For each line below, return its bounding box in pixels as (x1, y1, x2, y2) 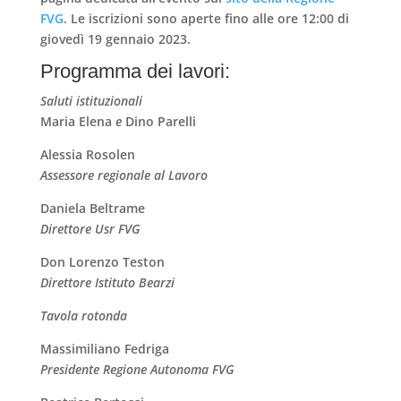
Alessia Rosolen (39, 145, 135, 163)
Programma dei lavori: (39, 59, 230, 82)
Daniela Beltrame (39, 199, 145, 217)
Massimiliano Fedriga (39, 339, 169, 357)
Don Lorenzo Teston (39, 252, 165, 270)
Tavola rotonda (39, 306, 127, 324)
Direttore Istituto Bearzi (39, 273, 175, 291)
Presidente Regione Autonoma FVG (39, 360, 235, 378)
